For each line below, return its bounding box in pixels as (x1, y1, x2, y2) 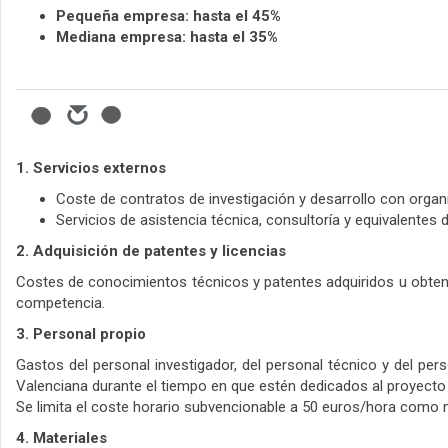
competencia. (16, 294, 105, 313)
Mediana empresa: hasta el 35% (56, 28, 278, 47)
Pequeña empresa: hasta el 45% (56, 7, 281, 26)
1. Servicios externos (16, 159, 166, 178)
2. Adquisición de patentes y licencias (16, 242, 286, 261)
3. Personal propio (16, 325, 146, 344)
